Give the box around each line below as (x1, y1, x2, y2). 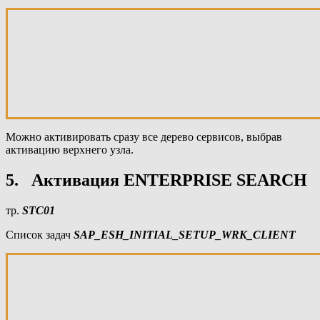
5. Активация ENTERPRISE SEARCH (6, 171, 307, 190)
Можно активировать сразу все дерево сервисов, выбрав (6, 131, 282, 144)
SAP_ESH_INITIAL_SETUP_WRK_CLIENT (74, 228, 296, 241)
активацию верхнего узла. (6, 144, 134, 156)
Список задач (6, 228, 74, 241)
